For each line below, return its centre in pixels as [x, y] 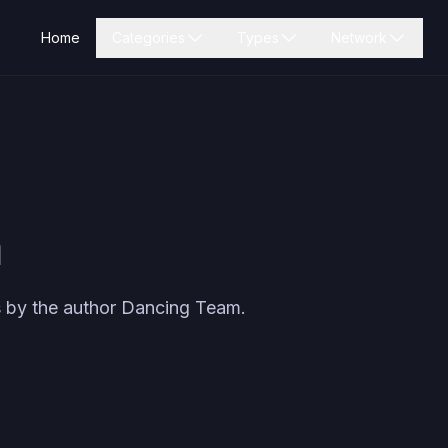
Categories [148, 37]
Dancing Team [181, 307]
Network [359, 37]
